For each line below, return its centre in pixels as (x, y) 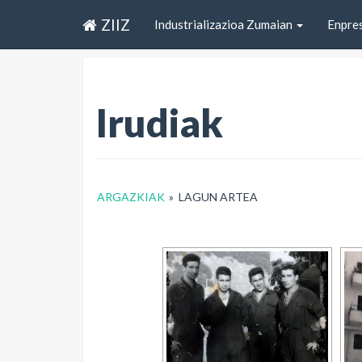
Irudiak (159, 122)
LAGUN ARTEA (219, 197)
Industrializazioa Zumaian (225, 24)
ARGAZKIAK (131, 197)
